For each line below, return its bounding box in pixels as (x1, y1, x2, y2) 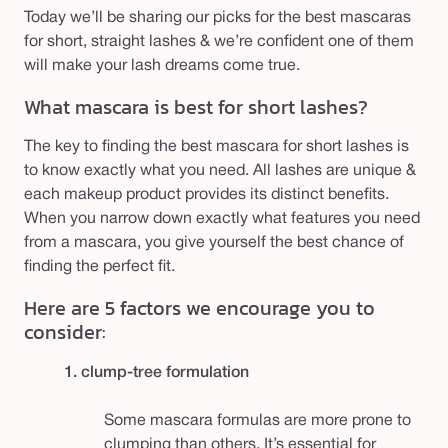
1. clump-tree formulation (64, 365, 249, 380)
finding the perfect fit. (24, 260, 175, 275)
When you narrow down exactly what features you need (24, 212, 420, 227)
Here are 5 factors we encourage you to (24, 293, 375, 324)
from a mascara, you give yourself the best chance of (24, 236, 404, 251)
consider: (24, 317, 106, 348)
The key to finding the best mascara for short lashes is (24, 140, 409, 155)
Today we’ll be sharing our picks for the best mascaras (24, 11, 411, 26)
